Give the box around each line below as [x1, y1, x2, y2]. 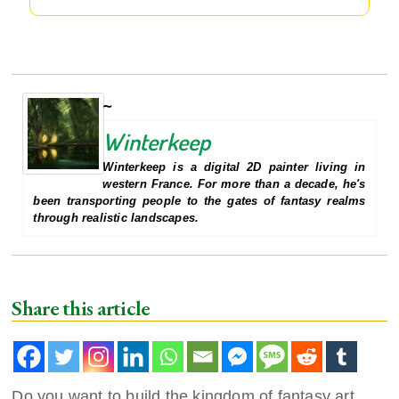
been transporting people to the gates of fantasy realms [33, 194, 366, 208]
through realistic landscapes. [33, 211, 199, 224]
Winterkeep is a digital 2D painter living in [102, 160, 366, 174]
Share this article [12, 294, 151, 322]
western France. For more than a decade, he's [102, 177, 366, 191]
